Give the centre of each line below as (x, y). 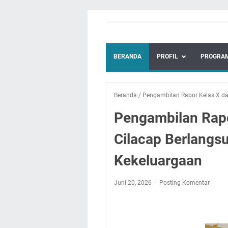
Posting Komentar (184, 183)
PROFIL (167, 56)
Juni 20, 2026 (134, 183)
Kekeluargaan (158, 161)
